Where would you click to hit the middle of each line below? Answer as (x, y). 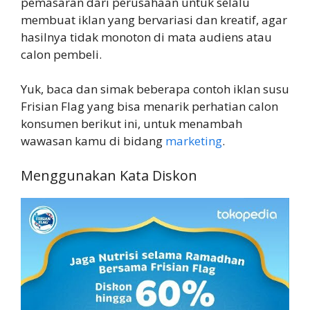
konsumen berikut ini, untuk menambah (131, 124)
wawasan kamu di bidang (93, 141)
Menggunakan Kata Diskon (109, 175)
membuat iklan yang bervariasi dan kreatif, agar (154, 19)
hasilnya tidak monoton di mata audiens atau (146, 37)
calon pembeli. (61, 54)
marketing (194, 141)
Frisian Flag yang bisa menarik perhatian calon (149, 107)
